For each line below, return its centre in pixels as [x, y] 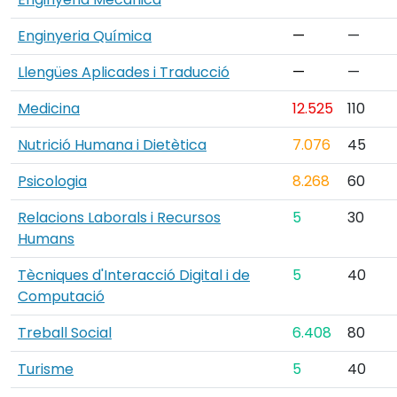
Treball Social [65, 332]
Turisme [46, 369]
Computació [61, 296]
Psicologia [52, 181]
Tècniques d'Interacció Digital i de [134, 275]
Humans [46, 238]
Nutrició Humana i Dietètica [112, 144]
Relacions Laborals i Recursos [119, 217]
